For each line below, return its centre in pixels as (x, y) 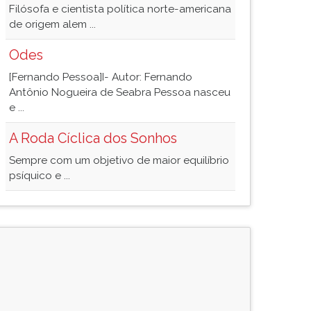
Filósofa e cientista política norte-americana (120, 9)
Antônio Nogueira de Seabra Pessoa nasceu (120, 92)
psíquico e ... (40, 176)
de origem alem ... (52, 24)
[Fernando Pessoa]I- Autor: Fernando (101, 77)
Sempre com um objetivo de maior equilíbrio (119, 160)
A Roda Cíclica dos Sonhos (93, 138)
